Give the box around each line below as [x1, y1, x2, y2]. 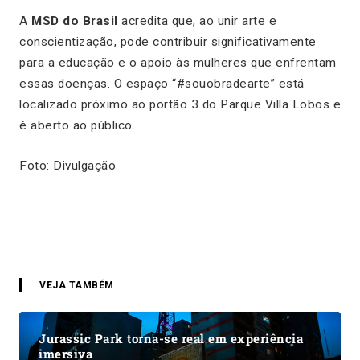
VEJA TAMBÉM [39, 279, 114, 291]
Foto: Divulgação [19, 157, 116, 173]
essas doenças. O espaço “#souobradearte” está [19, 76, 305, 91]
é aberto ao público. [19, 117, 135, 133]
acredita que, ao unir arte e [117, 13, 276, 28]
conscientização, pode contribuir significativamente [19, 34, 317, 49]
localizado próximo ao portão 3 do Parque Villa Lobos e [19, 96, 341, 112]
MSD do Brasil [27, 13, 118, 28]
